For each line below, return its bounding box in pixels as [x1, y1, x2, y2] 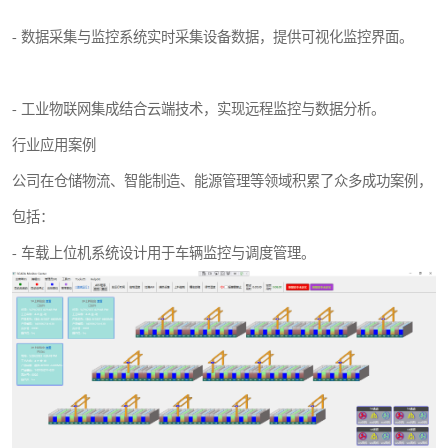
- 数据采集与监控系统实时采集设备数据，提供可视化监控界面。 [12, 29, 413, 46]
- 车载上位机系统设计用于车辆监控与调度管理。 [12, 245, 315, 262]
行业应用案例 [12, 137, 96, 154]
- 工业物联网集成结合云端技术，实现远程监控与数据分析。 [12, 101, 385, 118]
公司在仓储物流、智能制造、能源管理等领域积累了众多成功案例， [12, 173, 432, 190]
